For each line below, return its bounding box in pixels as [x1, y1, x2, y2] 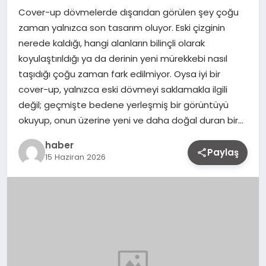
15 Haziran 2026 [45, 151, 106, 163]
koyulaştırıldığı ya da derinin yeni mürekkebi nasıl [18, 52, 227, 65]
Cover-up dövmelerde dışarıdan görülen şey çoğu [18, 5, 239, 18]
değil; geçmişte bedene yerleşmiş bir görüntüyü [18, 98, 229, 111]
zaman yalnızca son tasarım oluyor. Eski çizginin [18, 21, 225, 34]
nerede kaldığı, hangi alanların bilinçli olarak [18, 36, 205, 49]
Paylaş [207, 145, 239, 159]
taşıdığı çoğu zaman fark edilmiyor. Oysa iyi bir [18, 67, 220, 80]
